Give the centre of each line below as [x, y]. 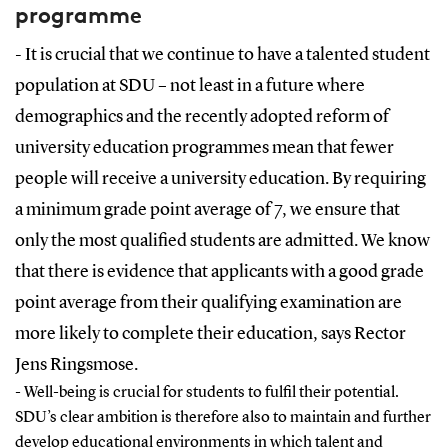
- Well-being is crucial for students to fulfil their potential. [206, 392]
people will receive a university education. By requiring [220, 178]
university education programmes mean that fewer [204, 147]
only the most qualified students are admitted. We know [222, 240]
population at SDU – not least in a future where [189, 85]
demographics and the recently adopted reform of [201, 116]
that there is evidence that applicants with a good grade [219, 271]
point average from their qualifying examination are [208, 302]
